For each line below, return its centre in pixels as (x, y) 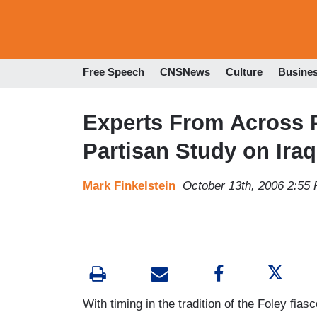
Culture (244, 72)
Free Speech (114, 72)
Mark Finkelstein (129, 185)
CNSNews (185, 72)
